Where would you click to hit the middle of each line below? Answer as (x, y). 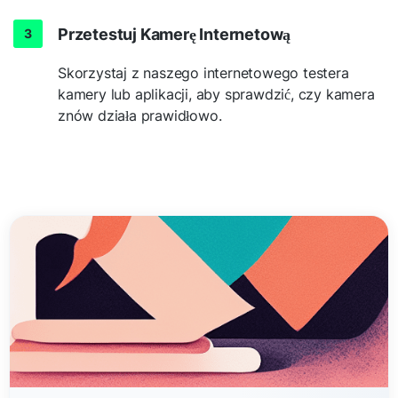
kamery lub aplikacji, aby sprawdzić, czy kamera (216, 94)
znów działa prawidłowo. (140, 115)
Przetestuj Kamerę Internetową (175, 34)
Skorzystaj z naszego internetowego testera (203, 72)
